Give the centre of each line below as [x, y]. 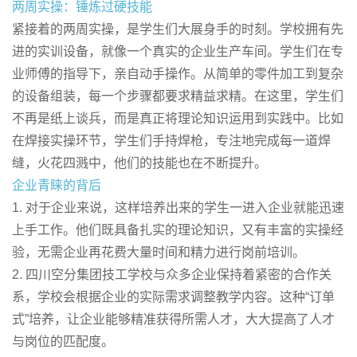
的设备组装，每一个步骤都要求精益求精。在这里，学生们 [178, 96]
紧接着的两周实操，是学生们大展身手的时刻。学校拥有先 [178, 29]
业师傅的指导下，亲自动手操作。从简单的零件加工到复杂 [178, 74]
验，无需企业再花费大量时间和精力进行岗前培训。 [159, 252]
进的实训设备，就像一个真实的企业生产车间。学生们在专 [178, 51]
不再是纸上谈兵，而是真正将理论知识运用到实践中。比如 [178, 118]
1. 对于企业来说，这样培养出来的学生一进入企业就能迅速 [178, 208]
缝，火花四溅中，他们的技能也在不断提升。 [139, 163]
